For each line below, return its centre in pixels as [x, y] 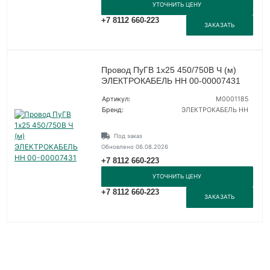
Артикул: [116, 99]
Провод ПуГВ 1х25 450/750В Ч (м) [168, 70]
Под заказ [128, 136]
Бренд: [112, 110]
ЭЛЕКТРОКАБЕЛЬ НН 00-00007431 [171, 81]
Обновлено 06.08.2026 [134, 147]
